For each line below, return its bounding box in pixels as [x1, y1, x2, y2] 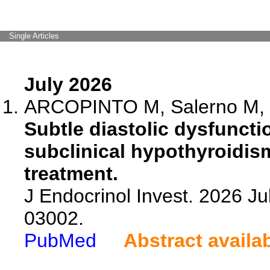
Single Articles [9, 31, 59, 40]
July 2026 [24, 74, 112, 95]
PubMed [24, 230, 96, 251]
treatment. [24, 163, 118, 184]
